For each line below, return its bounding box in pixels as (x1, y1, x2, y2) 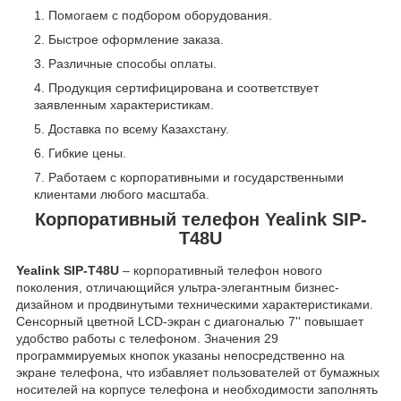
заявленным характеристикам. (34, 98, 214, 113)
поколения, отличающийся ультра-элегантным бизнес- (16, 280, 339, 295)
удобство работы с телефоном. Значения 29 (16, 331, 278, 346)
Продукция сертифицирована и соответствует (48, 81, 319, 96)
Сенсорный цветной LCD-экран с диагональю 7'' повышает (16, 314, 363, 329)
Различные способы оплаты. (48, 56, 217, 72)
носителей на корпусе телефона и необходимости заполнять (16, 382, 378, 397)
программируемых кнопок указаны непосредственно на (16, 348, 345, 363)
